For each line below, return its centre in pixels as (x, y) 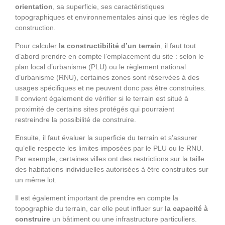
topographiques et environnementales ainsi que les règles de (112, 17)
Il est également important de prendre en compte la (97, 198)
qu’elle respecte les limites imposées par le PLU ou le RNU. (109, 148)
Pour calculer (37, 46)
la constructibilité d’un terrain (110, 46)
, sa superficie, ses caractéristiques (108, 7)
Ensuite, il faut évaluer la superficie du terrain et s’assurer (106, 138)
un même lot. (36, 180)
